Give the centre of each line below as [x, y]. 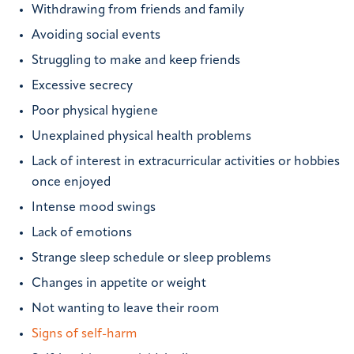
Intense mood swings [94, 207]
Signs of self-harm [85, 334]
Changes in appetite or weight [119, 283]
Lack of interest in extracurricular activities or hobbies [186, 162]
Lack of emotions [82, 233]
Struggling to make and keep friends [136, 60]
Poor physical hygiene [95, 111]
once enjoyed [71, 182]
